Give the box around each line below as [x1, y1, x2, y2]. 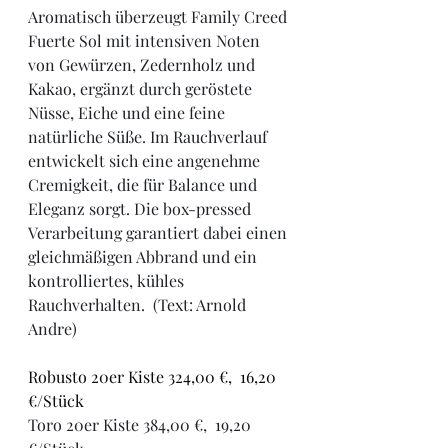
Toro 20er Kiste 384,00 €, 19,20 [28, 414, 255, 436]
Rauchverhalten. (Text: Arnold [28, 294, 250, 316]
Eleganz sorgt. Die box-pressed [28, 198, 255, 220]
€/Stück [28, 390, 84, 412]
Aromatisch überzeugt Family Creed [28, 6, 291, 28]
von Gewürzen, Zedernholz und [28, 54, 259, 76]
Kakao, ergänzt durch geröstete [28, 78, 256, 100]
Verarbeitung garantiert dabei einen [28, 222, 291, 244]
